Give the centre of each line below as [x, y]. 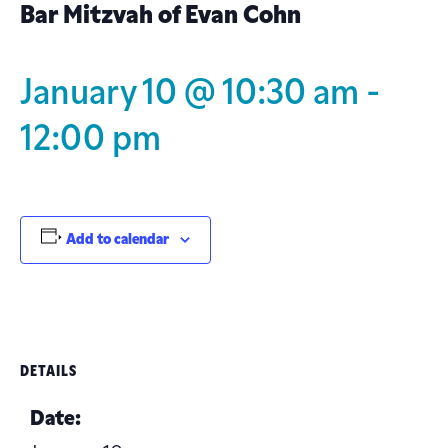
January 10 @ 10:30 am [189, 94]
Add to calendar [117, 240]
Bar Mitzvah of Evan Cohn [160, 16]
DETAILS [48, 372]
